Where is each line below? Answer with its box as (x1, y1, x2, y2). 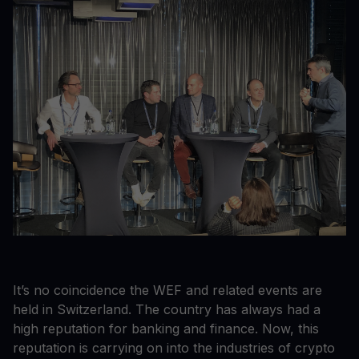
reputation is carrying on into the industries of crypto (13, 339, 335, 356)
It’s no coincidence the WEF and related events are (13, 281, 322, 298)
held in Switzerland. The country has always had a (13, 301, 321, 317)
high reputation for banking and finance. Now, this (13, 320, 319, 337)
